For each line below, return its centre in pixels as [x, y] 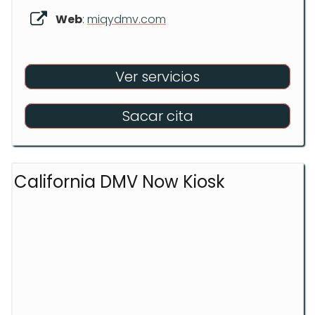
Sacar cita [157, 116]
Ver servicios [157, 77]
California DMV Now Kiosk [120, 182]
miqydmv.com [127, 19]
